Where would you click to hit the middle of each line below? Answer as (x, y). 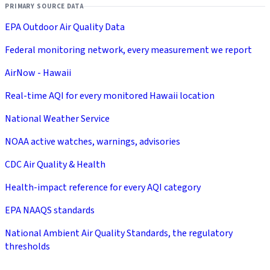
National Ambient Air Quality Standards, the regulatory (119, 233)
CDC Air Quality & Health (55, 164)
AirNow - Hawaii (38, 73)
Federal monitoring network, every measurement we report (128, 50)
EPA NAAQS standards (50, 210)
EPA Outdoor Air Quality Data (65, 27)
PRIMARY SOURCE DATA (44, 6)
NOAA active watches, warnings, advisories (93, 141)
